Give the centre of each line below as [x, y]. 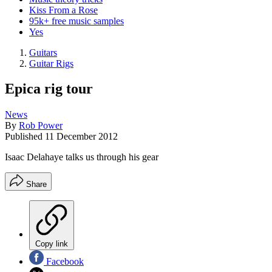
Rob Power [41, 126]
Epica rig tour [49, 89]
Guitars [43, 52]
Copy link [52, 244]
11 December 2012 [81, 137]
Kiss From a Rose [63, 10]
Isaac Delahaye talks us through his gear [82, 157]
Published [25, 137]
